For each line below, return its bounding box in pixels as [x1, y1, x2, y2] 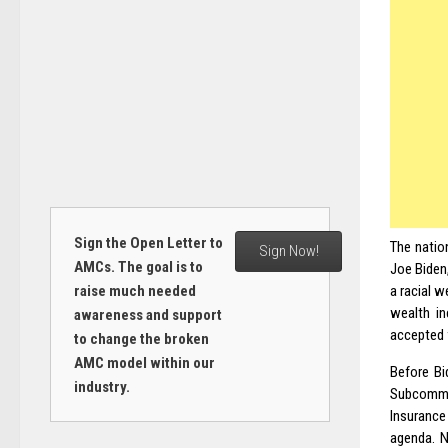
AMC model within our [73, 353, 215, 372]
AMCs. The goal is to [73, 257, 203, 276]
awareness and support [73, 305, 222, 324]
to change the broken [73, 329, 209, 348]
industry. [73, 377, 130, 396]
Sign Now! [258, 242, 319, 261]
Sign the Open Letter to [73, 233, 223, 252]
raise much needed [73, 281, 196, 300]
